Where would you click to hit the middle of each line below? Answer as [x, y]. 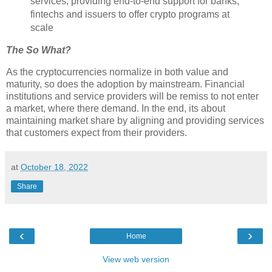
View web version [136, 259]
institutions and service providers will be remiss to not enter [132, 96]
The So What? [39, 50]
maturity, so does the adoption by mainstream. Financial [125, 84]
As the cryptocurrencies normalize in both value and [117, 72]
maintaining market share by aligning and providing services [135, 120]
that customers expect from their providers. [97, 132]
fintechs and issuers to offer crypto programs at [130, 15]
